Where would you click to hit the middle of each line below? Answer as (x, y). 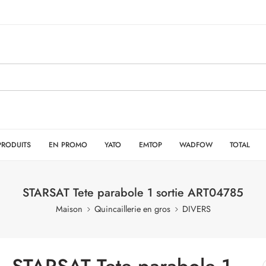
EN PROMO (68, 145)
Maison (69, 209)
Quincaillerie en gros (132, 209)
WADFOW (196, 145)
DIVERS (196, 209)
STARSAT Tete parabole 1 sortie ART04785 (133, 192)
